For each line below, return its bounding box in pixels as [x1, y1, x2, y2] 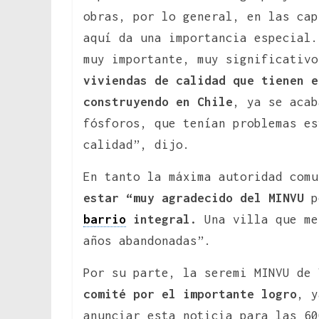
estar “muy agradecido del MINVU [83, 190, 304, 205]
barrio [83, 211, 126, 226]
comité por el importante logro [83, 286, 297, 301]
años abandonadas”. [83, 233, 211, 248]
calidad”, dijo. [83, 137, 190, 152]
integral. [126, 211, 197, 226]
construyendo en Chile [83, 94, 233, 109]
